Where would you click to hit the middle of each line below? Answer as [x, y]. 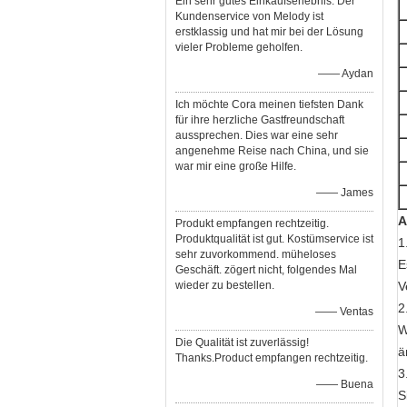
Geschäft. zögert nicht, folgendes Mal [266, 270]
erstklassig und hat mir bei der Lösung [269, 32]
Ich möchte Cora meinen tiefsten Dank [269, 104]
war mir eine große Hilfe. [236, 166]
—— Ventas [344, 312]
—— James [345, 193]
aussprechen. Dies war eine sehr [257, 135]
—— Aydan [346, 74]
